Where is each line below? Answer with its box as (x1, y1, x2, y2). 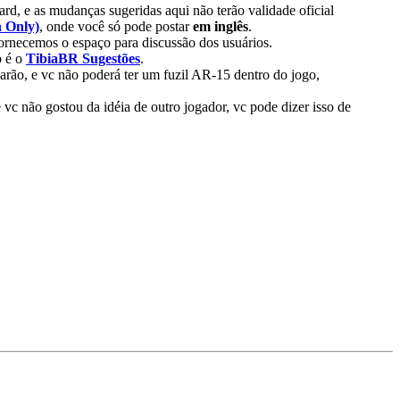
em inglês (193, 19, 248, 35)
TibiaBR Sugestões (26, 51, 140, 67)
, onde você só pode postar (39, 19, 193, 35)
